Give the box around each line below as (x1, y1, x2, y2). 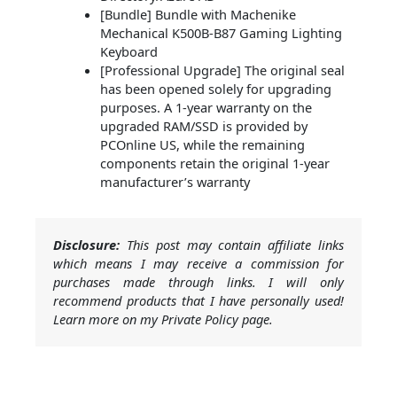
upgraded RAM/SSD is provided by (99, 117, 307, 136)
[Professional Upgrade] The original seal (99, 61, 345, 80)
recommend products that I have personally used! (53, 292, 344, 310)
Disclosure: (53, 236, 120, 254)
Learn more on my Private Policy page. (53, 310, 273, 329)
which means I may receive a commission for (53, 254, 344, 273)
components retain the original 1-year (99, 154, 330, 173)
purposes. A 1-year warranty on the (99, 98, 312, 117)
